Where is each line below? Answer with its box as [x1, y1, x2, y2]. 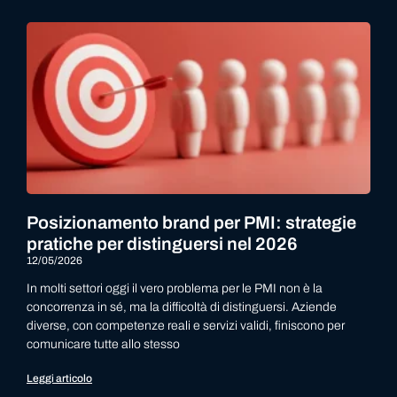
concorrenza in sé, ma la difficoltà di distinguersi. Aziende [27, 300, 337, 314]
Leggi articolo [27, 372, 92, 385]
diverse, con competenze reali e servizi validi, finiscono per [27, 319, 345, 332]
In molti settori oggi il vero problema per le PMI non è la [27, 282, 323, 295]
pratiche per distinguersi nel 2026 [27, 234, 298, 253]
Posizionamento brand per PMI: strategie [27, 213, 356, 232]
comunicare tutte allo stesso [27, 338, 180, 351]
